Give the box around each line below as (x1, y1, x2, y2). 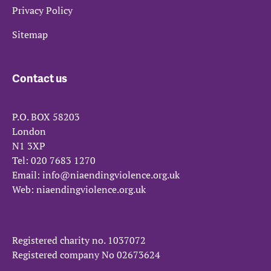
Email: (12, 168, 42, 181)
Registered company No (12, 247, 117, 261)
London (12, 124, 46, 138)
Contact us (12, 70, 67, 85)
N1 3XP (12, 139, 45, 152)
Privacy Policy (12, 3, 73, 17)
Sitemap (12, 27, 48, 41)
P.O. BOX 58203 (12, 109, 80, 123)
